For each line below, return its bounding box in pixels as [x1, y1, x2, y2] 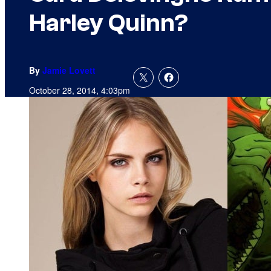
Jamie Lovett [42, 64, 96, 77]
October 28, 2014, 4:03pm [29, 84, 130, 97]
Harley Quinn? [29, 9, 188, 38]
